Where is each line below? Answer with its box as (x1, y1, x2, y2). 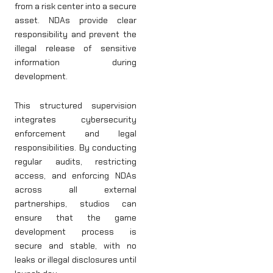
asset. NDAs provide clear (15, 15, 136, 26)
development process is (15, 225, 136, 237)
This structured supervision (15, 99, 136, 111)
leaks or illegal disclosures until (15, 253, 136, 265)
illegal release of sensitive (15, 43, 136, 54)
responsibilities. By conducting (15, 141, 136, 153)
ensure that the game (15, 211, 136, 223)
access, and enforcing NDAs (15, 169, 136, 181)
